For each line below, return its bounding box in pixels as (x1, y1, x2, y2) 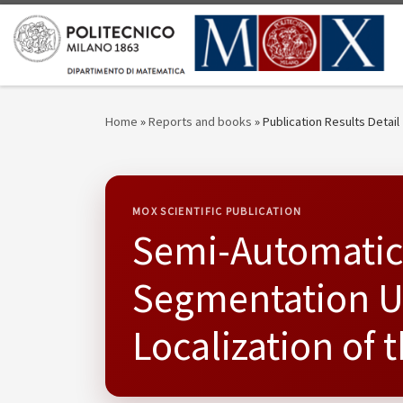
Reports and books (148, 113, 252, 130)
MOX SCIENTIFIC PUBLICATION (132, 204, 302, 219)
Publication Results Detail (263, 113, 399, 130)
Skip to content (24, 17, 112, 34)
